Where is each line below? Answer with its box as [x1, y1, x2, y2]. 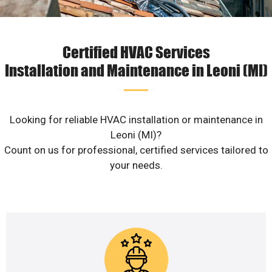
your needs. [109, 159, 163, 172]
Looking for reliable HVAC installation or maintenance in [9, 114, 263, 126]
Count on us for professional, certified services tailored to [4, 144, 268, 157]
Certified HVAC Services [62, 42, 210, 62]
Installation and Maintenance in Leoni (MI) [4, 60, 268, 80]
